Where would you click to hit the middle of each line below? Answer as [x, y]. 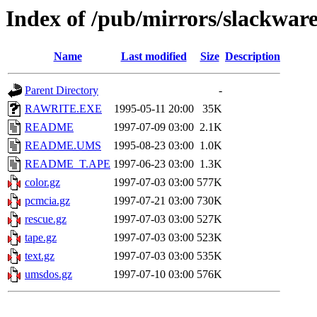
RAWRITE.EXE [63, 109]
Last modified [154, 57]
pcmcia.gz [47, 201]
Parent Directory [62, 91]
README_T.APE [68, 164]
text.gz [40, 256]
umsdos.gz [48, 275]
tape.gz [41, 238]
